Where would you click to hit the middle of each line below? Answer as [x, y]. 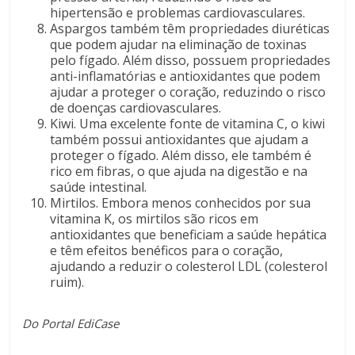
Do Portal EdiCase [71, 324]
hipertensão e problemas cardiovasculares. [178, 13]
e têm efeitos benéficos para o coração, [167, 251]
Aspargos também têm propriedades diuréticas [190, 29]
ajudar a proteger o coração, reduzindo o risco [188, 92]
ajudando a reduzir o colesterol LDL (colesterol [189, 267]
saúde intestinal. [99, 187]
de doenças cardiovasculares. [136, 108]
